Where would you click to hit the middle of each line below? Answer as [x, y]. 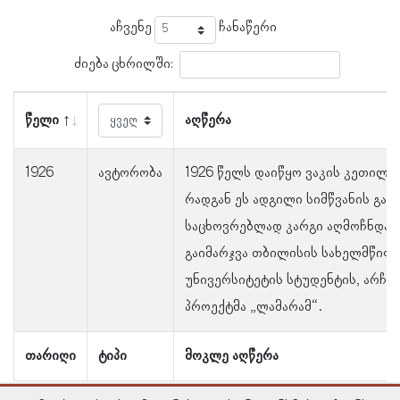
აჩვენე [132, 28]
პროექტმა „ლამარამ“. [254, 308]
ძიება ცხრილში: [123, 64]
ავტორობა [130, 174]
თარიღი [50, 357]
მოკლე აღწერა [232, 357]
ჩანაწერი [246, 28]
